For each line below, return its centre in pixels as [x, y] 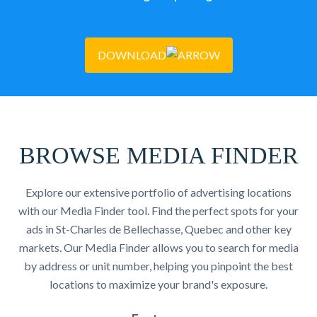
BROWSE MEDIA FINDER [158, 155]
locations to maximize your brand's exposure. [158, 284]
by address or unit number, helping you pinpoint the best [158, 266]
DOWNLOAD [132, 55]
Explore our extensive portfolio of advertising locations [158, 192]
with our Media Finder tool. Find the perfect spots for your [158, 211]
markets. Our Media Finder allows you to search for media [158, 247]
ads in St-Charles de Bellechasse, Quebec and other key [158, 229]
